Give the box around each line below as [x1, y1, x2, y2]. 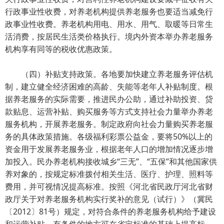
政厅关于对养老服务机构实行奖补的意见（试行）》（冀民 [5, 193, 213, 204]
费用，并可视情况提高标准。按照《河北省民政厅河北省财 [5, 181, 213, 192]
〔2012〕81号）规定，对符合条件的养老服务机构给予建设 [5, 206, 216, 217]
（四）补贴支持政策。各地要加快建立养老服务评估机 [5, 68, 213, 79]
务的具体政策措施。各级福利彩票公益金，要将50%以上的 [5, 131, 212, 142]
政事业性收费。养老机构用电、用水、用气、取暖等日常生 [5, 18, 213, 29]
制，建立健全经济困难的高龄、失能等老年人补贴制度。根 [5, 81, 213, 92]
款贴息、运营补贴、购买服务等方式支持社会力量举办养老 [5, 106, 213, 117]
